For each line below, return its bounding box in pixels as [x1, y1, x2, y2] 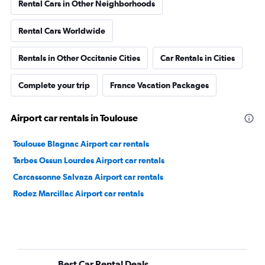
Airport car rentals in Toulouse [11, 112, 138, 123]
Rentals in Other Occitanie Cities [18, 53, 140, 63]
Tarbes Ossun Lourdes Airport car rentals [13, 156, 164, 165]
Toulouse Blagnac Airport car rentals [13, 139, 149, 148]
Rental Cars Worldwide [18, 26, 105, 35]
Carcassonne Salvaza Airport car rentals [13, 172, 163, 182]
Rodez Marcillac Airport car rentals [13, 189, 144, 198]
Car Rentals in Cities [160, 53, 235, 63]
